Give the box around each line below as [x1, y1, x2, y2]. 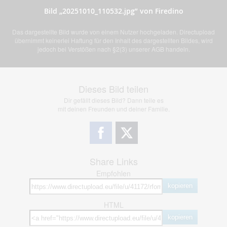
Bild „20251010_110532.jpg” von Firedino [44, 6, 183, 16]
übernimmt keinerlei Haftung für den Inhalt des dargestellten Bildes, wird [14, 36, 213, 45]
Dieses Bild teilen [79, 82, 148, 96]
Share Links [89, 155, 138, 168]
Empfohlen [96, 168, 131, 179]
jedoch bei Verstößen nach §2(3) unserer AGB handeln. [37, 45, 190, 54]
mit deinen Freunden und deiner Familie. [57, 104, 170, 113]
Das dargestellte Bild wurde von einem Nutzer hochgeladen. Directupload [12, 27, 215, 36]
